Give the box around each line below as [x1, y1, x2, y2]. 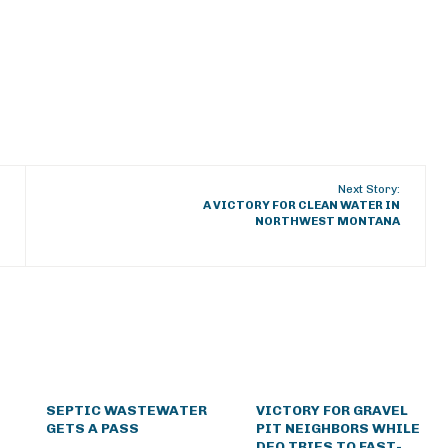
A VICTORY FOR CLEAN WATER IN [203, 198, 401, 212]
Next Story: [338, 182, 401, 196]
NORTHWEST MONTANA [255, 214, 401, 228]
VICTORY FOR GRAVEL [256, 402, 409, 419]
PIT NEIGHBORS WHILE [256, 420, 421, 437]
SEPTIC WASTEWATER [45, 402, 207, 419]
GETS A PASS [45, 420, 139, 437]
